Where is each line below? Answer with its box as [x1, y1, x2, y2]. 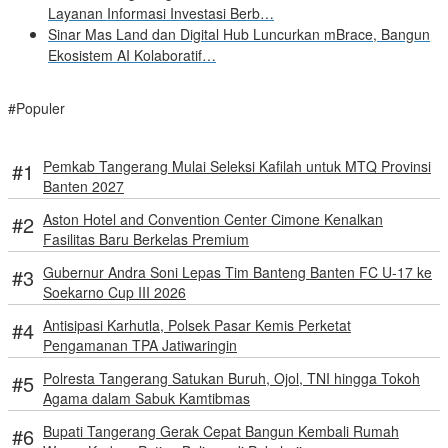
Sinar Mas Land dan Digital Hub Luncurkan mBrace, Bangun [48, 24, 430, 45]
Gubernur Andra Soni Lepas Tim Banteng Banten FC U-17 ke [43, 262, 432, 283]
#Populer [8, 98, 65, 119]
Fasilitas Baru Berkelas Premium [43, 229, 249, 250]
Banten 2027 [43, 176, 124, 197]
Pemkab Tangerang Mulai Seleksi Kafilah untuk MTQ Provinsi [43, 156, 431, 177]
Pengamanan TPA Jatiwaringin [43, 335, 237, 356]
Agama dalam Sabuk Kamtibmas [43, 388, 250, 409]
